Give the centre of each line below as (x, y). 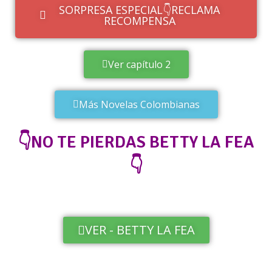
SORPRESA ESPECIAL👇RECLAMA (139, 9)
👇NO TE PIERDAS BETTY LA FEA (136, 142)
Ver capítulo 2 (139, 64)
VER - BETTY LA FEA (140, 229)
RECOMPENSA (139, 20)
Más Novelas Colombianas (139, 104)
